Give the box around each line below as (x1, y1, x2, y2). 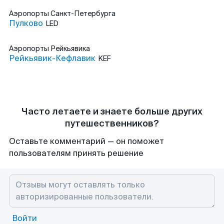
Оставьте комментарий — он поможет (9, 136, 164, 146)
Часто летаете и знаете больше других (21, 105, 202, 117)
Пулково (9, 18, 43, 28)
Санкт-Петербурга (50, 9, 115, 18)
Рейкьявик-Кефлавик (9, 53, 95, 63)
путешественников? (65, 117, 159, 129)
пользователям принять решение (9, 148, 143, 158)
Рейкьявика (50, 44, 90, 53)
